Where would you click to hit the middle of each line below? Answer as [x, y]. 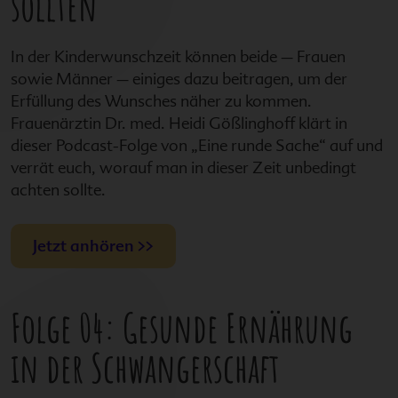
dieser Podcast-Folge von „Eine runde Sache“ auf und [197, 145]
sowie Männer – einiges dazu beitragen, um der [179, 79]
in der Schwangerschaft [145, 367]
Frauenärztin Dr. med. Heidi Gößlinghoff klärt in [179, 123]
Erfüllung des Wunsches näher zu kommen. [161, 101]
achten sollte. [58, 190]
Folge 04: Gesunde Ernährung [182, 327]
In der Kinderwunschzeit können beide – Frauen [178, 56]
